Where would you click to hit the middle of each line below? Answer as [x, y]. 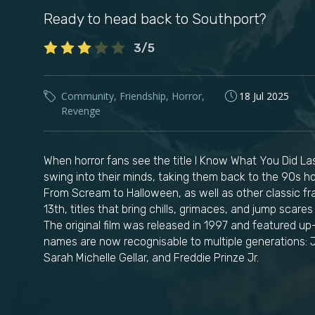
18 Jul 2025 [264, 96]
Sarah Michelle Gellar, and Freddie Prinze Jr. [151, 258]
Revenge [81, 111]
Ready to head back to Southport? [155, 18]
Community [88, 96]
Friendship [143, 96]
